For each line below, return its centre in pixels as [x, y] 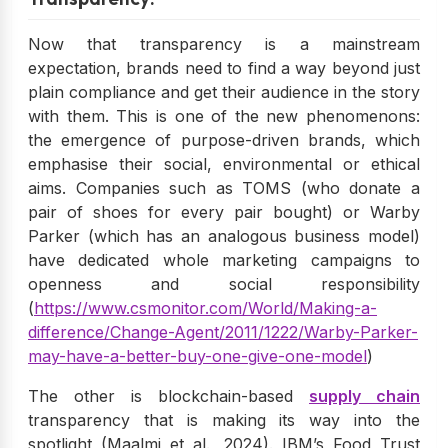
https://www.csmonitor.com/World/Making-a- [205, 307]
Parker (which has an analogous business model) [224, 235]
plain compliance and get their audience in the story [224, 91]
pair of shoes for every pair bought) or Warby [224, 211]
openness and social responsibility [224, 283]
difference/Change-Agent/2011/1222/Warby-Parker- [223, 331]
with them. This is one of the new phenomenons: [224, 115]
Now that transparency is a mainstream [224, 43]
